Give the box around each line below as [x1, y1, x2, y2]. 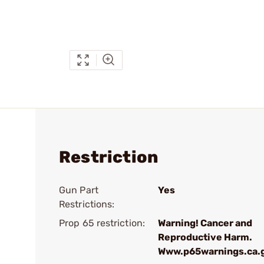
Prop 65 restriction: [59, 217, 145, 229]
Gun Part [59, 184, 98, 196]
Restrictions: [59, 199, 115, 210]
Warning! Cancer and [158, 217, 252, 229]
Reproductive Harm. [158, 232, 252, 243]
